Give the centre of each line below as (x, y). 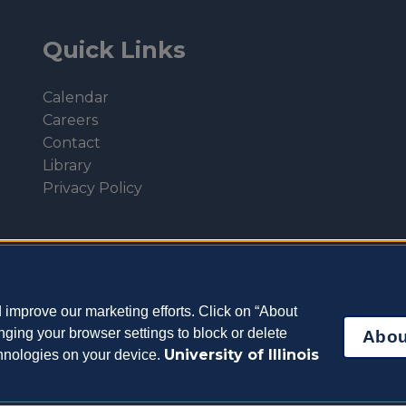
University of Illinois (242, 355)
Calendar (76, 98)
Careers (71, 121)
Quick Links (115, 49)
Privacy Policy (93, 188)
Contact (72, 143)
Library (68, 166)
